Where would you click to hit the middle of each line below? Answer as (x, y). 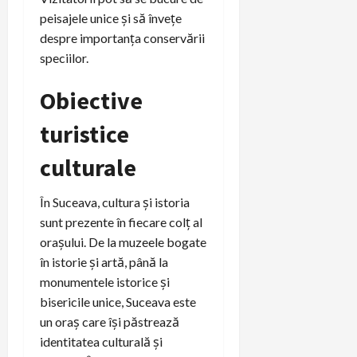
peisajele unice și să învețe (111, 18)
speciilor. (64, 57)
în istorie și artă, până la (104, 261)
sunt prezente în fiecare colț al (121, 222)
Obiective (91, 100)
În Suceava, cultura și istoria (115, 202)
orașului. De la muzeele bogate (123, 241)
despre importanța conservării (122, 37)
